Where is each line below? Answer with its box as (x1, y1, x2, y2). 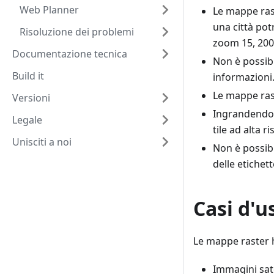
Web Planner (20, 3, 79, 17)
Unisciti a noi (12, 135, 72, 149)
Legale (12, 113, 42, 127)
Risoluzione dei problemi (20, 25, 134, 39)
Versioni (12, 91, 50, 105)
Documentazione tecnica (12, 47, 127, 61)
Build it (12, 69, 44, 83)
